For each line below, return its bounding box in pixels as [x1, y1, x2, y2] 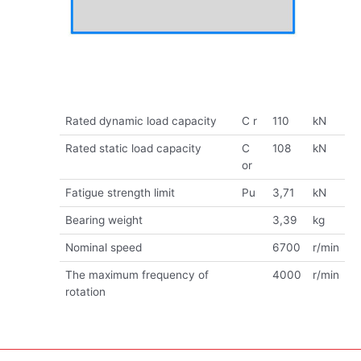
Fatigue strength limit [64, 185, 175, 199]
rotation [64, 284, 106, 298]
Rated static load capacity [64, 141, 201, 155]
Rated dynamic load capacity [64, 114, 217, 127]
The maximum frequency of [64, 268, 209, 281]
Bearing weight [64, 213, 143, 226]
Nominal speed [64, 240, 142, 254]
